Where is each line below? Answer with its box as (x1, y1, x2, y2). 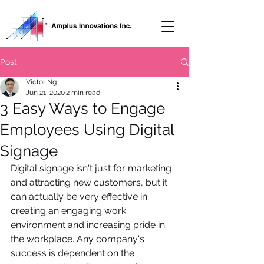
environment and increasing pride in (11, 219, 167, 230)
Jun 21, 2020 (26, 88, 65, 97)
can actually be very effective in (11, 191, 150, 202)
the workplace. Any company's (11, 233, 147, 245)
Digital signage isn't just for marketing (11, 163, 174, 174)
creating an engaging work (11, 205, 128, 216)
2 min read (66, 88, 100, 97)
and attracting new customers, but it (11, 177, 170, 188)
